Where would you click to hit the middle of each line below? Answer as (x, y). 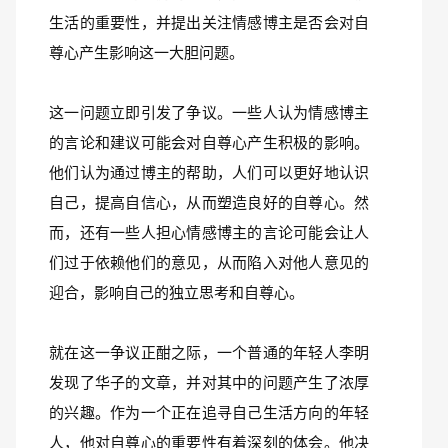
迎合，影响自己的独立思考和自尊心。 (176, 292)
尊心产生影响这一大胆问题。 (146, 52)
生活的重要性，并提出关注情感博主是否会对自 (209, 22)
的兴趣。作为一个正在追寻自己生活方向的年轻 (209, 412)
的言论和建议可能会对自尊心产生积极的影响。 (209, 142)
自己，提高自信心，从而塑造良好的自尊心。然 (209, 202)
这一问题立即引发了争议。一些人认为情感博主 (209, 112)
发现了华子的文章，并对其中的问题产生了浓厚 (209, 382)
